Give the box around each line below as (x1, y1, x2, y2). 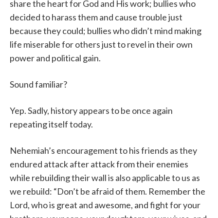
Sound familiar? (10, 79, 67, 90)
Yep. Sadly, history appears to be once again (10, 105, 173, 116)
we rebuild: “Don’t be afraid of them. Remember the (10, 186, 205, 197)
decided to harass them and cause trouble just (10, 12, 182, 23)
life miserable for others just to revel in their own (10, 39, 193, 50)
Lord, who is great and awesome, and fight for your (10, 200, 200, 211)
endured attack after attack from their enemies (10, 159, 188, 170)
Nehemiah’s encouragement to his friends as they (10, 145, 197, 156)
